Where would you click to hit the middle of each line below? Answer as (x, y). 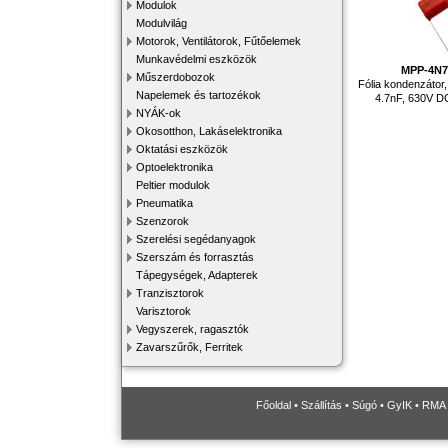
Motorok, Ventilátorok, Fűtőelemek (218, 41)
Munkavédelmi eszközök (196, 59)
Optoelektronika (174, 167)
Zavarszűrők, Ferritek (189, 347)
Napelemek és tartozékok (198, 95)
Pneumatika (164, 203)
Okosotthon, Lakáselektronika (209, 131)
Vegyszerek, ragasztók (192, 329)
